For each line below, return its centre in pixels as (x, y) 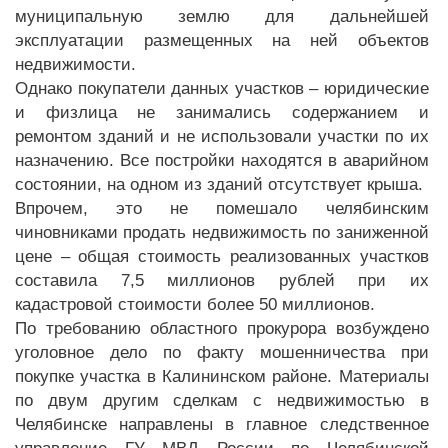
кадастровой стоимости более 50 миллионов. (195, 304)
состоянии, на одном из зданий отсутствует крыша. (219, 184)
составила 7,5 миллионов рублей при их (222, 280)
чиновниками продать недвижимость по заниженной (222, 232)
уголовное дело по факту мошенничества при (222, 352)
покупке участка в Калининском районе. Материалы (222, 376)
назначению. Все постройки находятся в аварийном (222, 160)
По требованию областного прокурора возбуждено (222, 328)
